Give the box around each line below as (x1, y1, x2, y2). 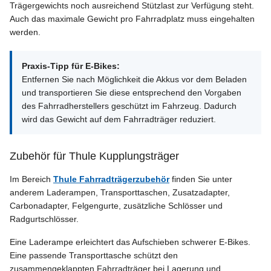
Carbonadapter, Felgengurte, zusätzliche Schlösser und (10, 200, 223, 211)
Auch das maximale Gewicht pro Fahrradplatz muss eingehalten (10, 13, 255, 24)
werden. (10, 27, 41, 37)
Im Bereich (10, 174, 53, 184)
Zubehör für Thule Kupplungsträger (10, 149, 179, 162)
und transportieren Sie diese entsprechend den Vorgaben (22, 87, 241, 97)
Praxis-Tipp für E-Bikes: (22, 60, 120, 71)
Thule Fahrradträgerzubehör (53, 174, 169, 184)
